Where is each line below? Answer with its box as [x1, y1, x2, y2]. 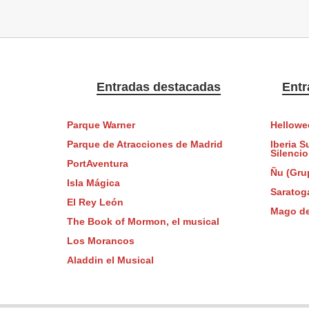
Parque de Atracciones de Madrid [66, 139, 223, 150]
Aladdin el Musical [66, 255, 154, 266]
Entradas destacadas [96, 80, 221, 94]
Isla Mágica [66, 177, 120, 188]
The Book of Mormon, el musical [66, 216, 219, 227]
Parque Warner [66, 119, 135, 130]
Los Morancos [66, 235, 134, 246]
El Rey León [66, 197, 123, 208]
